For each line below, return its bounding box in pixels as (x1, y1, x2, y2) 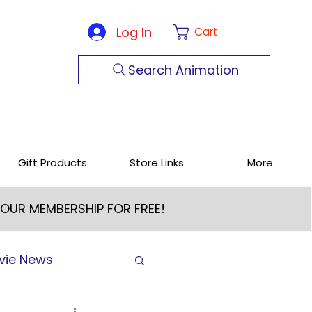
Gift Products (18, 155, 87, 170)
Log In (116, 23, 152, 41)
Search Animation (127, 61, 239, 79)
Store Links (129, 155, 184, 170)
